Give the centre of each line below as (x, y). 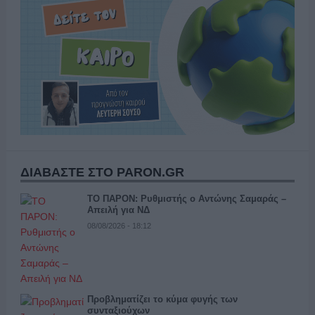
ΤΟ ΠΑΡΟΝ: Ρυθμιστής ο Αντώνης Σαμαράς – (186, 199)
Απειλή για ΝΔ (118, 210)
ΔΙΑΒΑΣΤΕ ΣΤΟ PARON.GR (102, 173)
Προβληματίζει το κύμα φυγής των (162, 300)
